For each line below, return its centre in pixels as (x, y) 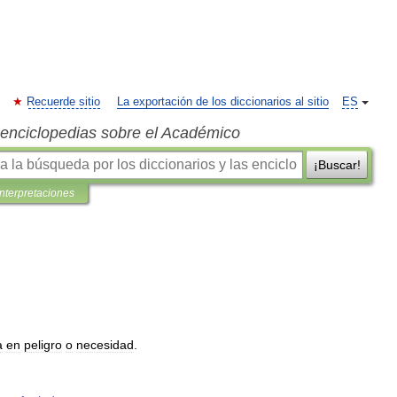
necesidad (105, 345)
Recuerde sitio (63, 102)
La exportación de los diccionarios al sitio (223, 102)
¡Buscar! (337, 165)
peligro (43, 345)
